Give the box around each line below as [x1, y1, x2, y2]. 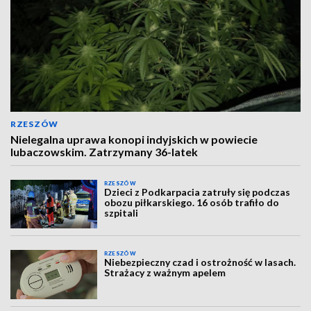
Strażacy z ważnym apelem [104, 267, 226, 279]
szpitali [104, 207, 139, 219]
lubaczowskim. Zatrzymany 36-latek [10, 145, 198, 158]
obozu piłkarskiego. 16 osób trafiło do [104, 196, 280, 208]
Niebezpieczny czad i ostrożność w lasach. [104, 256, 296, 269]
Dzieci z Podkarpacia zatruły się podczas [104, 186, 291, 198]
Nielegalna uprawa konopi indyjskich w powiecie [10, 133, 258, 146]
